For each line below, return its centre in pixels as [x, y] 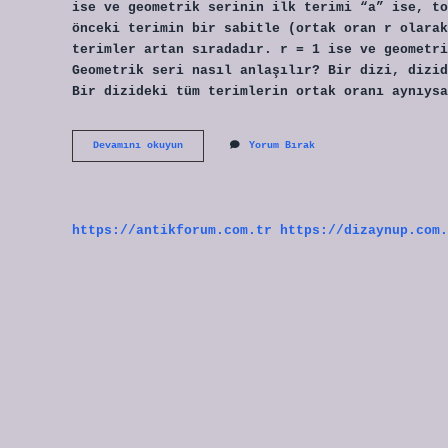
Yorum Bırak [282, 146]
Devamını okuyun [138, 146]
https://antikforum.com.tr [172, 230]
